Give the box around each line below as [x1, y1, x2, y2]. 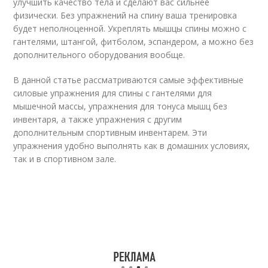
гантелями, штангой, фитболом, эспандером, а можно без [13, 36, 254, 47]
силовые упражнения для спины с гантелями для [13, 87, 212, 99]
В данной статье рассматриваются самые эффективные [13, 74, 244, 86]
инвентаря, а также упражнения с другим [13, 114, 182, 125]
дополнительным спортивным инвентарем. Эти [13, 127, 208, 138]
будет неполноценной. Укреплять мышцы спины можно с [13, 23, 247, 34]
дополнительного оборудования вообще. [13, 49, 185, 60]
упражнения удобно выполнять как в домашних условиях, [13, 140, 251, 151]
